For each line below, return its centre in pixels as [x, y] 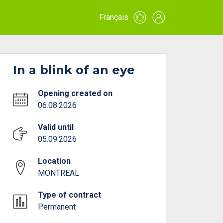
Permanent [57, 207]
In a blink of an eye [74, 70]
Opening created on [75, 93]
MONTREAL [59, 173]
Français [114, 17]
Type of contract [70, 195]
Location [55, 161]
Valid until [56, 127]
